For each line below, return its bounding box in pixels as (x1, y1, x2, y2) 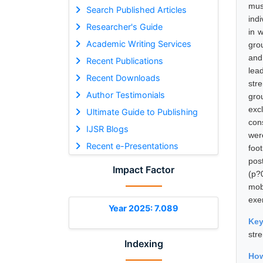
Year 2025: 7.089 (109, 203, 178, 213)
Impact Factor (113, 163, 174, 176)
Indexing (124, 237, 163, 249)
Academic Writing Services (86, 38, 191, 49)
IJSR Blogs (86, 123, 129, 134)
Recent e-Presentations (86, 140, 178, 151)
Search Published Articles (86, 4, 187, 15)
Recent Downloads (86, 72, 160, 83)
